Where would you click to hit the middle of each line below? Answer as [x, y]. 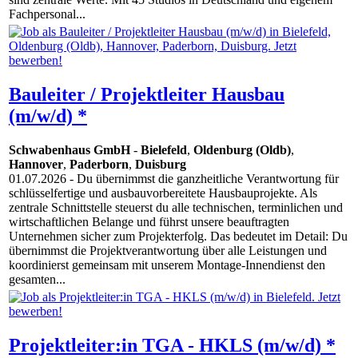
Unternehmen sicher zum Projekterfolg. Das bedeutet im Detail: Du [178, 237]
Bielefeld [164, 150]
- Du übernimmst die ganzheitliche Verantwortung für [203, 179]
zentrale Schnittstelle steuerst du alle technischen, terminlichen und [176, 208]
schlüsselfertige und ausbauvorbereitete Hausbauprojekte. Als [163, 193]
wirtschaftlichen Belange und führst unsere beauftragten [149, 222]
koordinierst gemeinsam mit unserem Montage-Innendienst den [167, 265]
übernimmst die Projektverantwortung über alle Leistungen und [168, 251]
